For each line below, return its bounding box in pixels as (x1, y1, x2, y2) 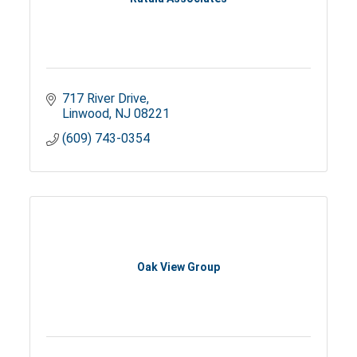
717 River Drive (62, 91, 147, 107)
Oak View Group (137, 260, 220, 273)
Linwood (62, 106, 110, 122)
